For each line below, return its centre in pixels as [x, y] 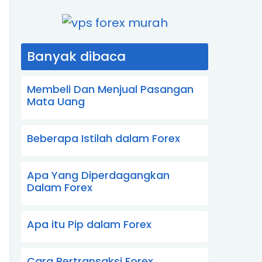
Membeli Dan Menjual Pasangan [110, 89]
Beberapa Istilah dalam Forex [104, 138]
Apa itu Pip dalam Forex [89, 224]
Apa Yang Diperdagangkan [98, 175]
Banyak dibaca [76, 56]
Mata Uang [56, 101]
